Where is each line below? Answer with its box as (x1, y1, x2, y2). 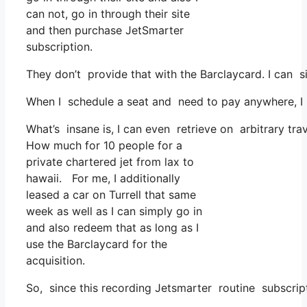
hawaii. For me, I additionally (26, 171, 180, 186)
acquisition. (26, 254, 85, 268)
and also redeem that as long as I (26, 221, 199, 235)
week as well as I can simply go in (26, 204, 202, 219)
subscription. (26, 40, 93, 54)
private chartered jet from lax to (26, 155, 194, 169)
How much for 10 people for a (26, 138, 182, 153)
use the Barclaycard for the (26, 237, 167, 251)
